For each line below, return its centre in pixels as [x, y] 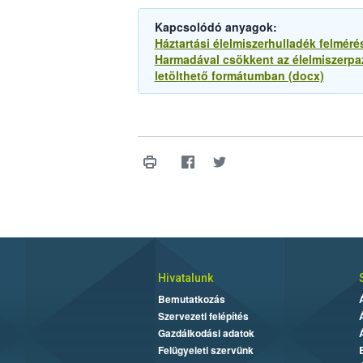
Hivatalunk [185, 278]
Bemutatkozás [191, 299]
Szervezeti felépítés [203, 316]
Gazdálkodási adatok [206, 333]
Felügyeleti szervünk [205, 350]
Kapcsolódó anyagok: [216, 27]
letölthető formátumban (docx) [239, 76]
